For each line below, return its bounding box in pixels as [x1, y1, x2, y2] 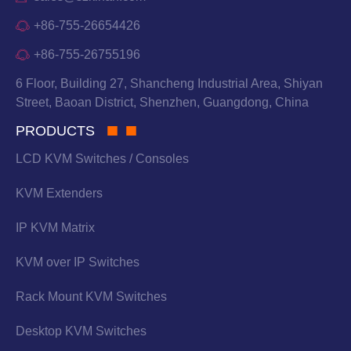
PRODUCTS [16, 122, 95, 139]
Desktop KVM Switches [16, 324, 147, 338]
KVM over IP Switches [16, 255, 139, 269]
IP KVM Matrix [16, 220, 95, 234]
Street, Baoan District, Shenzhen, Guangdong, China [16, 95, 309, 109]
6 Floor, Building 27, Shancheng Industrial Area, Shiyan [16, 76, 323, 90]
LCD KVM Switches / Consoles [16, 151, 189, 165]
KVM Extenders [16, 186, 103, 200]
